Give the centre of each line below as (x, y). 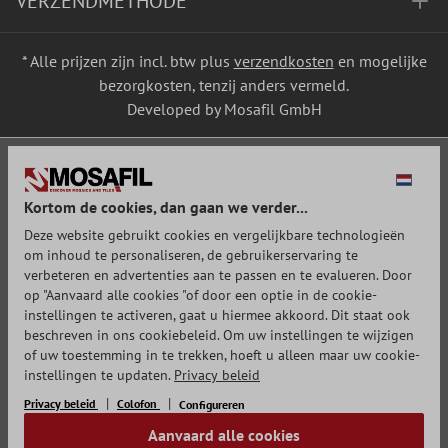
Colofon (138, 403)
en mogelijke (380, 61)
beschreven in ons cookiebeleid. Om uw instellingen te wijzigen (219, 335)
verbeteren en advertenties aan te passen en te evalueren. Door (218, 275)
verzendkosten (283, 61)
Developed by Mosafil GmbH (224, 109)
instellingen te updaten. (99, 375)
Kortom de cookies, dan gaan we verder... (166, 207)
